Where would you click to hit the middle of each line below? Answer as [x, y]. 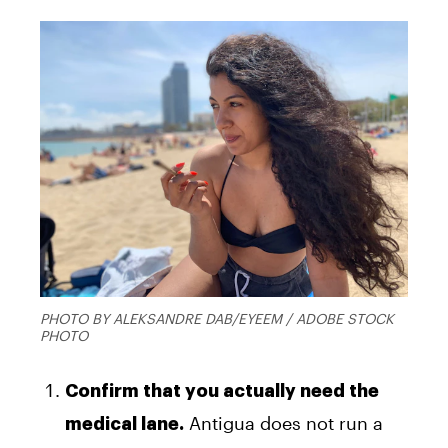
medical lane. [124, 424]
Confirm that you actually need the [222, 391]
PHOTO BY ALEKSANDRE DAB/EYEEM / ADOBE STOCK [217, 319]
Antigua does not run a [283, 423]
